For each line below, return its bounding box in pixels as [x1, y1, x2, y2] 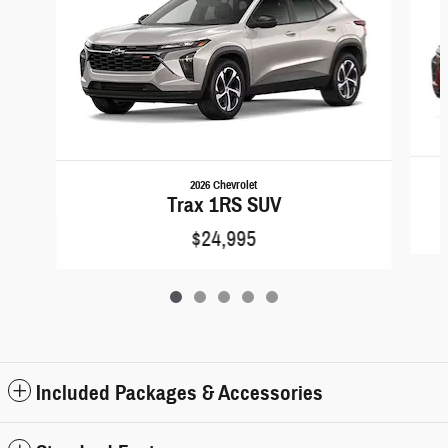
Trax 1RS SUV [166, 191, 281, 218]
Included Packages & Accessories [36, 379, 323, 406]
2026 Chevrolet [190, 176, 258, 192]
